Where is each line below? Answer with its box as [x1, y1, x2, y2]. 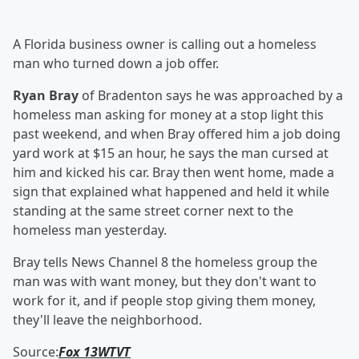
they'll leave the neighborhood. [13, 311, 202, 329]
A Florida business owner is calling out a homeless [13, 35, 317, 53]
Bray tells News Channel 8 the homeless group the [13, 253, 317, 271]
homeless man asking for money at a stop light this [13, 106, 324, 123]
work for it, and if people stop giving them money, [13, 292, 316, 309]
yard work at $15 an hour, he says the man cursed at [13, 144, 329, 162]
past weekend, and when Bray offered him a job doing [13, 125, 341, 143]
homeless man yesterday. [13, 221, 167, 239]
